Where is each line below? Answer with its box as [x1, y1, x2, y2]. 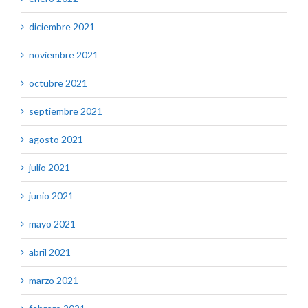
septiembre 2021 [29, 105, 102, 118]
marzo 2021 [29, 274, 78, 287]
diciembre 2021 [29, 21, 95, 33]
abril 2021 [29, 246, 71, 258]
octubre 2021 [29, 77, 87, 89]
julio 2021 [29, 162, 70, 174]
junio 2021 [29, 190, 74, 202]
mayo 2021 [29, 218, 76, 230]
